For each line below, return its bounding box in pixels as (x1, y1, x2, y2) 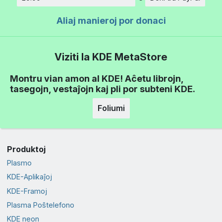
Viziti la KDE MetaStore (55, 50, 167, 63)
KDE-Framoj (6, 186, 47, 195)
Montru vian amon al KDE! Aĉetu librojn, (10, 73, 183, 84)
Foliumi (97, 103, 125, 113)
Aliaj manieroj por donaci (56, 15, 166, 26)
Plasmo (6, 159, 32, 167)
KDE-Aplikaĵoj (6, 172, 52, 181)
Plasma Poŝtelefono (6, 200, 74, 209)
